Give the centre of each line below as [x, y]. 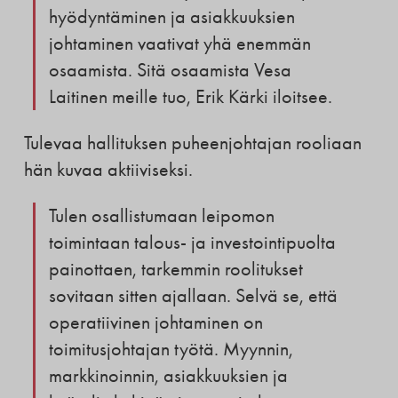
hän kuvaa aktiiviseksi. [108, 169]
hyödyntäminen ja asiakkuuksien [171, 16]
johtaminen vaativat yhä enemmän [179, 43]
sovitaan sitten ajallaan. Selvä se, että [193, 295]
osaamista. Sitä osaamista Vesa [170, 70]
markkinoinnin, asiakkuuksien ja [168, 375]
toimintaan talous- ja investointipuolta [192, 242]
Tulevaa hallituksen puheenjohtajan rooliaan [192, 143]
